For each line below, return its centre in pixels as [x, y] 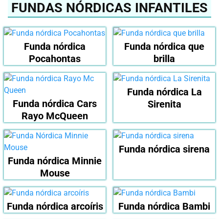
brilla [164, 59]
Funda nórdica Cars [55, 104]
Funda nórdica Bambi [164, 207]
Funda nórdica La [164, 92]
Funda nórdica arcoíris [55, 207]
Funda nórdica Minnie [55, 161]
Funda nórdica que [164, 47]
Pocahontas [55, 59]
